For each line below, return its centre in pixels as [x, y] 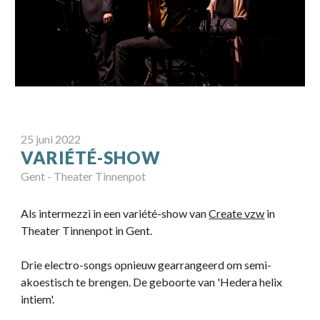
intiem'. [38, 299]
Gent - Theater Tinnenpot [84, 176]
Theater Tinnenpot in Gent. [87, 231]
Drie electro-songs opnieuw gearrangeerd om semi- [146, 265]
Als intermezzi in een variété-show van [115, 214]
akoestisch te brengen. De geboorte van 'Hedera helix [152, 282]
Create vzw [237, 214]
